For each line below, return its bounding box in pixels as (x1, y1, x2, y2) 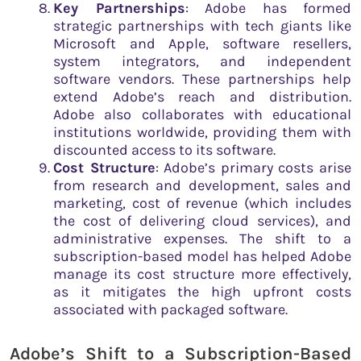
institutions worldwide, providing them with (53, 122, 351, 141)
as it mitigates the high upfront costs (53, 282, 351, 301)
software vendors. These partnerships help (53, 69, 351, 88)
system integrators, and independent (53, 52, 351, 70)
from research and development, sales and (53, 176, 351, 194)
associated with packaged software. (53, 300, 288, 318)
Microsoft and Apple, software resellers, (53, 34, 351, 52)
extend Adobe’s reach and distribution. (53, 87, 351, 106)
